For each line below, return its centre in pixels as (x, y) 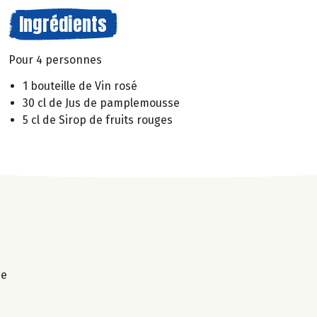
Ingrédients (63, 24)
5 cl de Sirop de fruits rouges (98, 120)
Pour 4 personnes (55, 60)
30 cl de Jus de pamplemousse (101, 103)
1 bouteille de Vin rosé (80, 86)
